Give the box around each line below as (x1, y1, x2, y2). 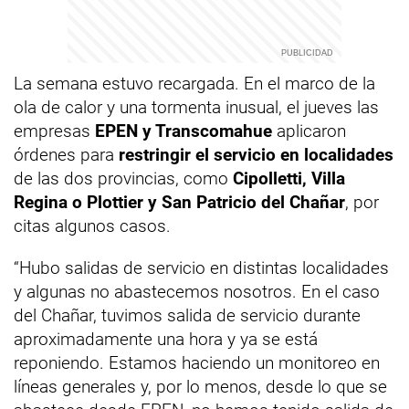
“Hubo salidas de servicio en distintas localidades (14, 257, 389, 278)
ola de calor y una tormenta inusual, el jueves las (14, 97, 379, 118)
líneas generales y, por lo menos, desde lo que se (14, 376, 387, 397)
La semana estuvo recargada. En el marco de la (14, 73, 375, 94)
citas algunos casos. (14, 215, 171, 236)
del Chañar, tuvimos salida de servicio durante (14, 305, 361, 326)
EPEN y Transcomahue (95, 121, 272, 142)
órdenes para (14, 144, 119, 165)
